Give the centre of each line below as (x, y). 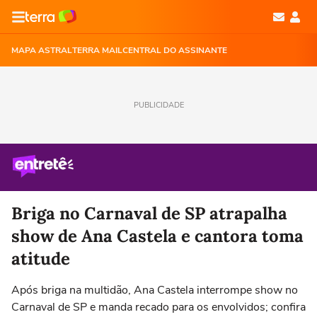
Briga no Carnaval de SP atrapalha (149, 213)
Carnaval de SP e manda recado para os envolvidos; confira (158, 307)
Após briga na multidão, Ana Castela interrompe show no (155, 290)
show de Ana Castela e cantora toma (157, 236)
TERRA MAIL (97, 50)
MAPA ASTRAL (42, 50)
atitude (41, 259)
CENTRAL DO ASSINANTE (175, 50)
